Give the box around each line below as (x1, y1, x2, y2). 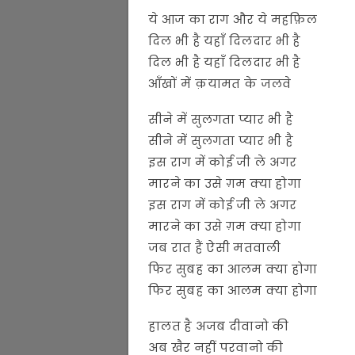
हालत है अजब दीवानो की (148, 317, 289, 334)
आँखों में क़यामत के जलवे (148, 74, 292, 92)
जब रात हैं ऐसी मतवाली (148, 239, 281, 256)
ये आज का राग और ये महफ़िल (148, 10, 318, 28)
